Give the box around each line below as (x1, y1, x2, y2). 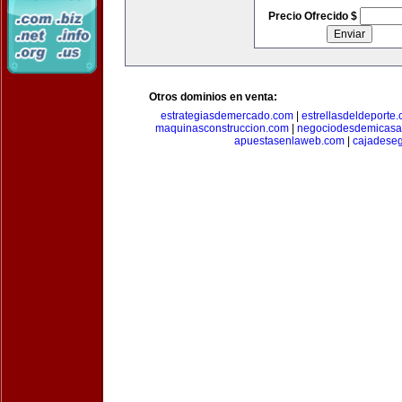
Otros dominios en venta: (149, 91, 277, 103)
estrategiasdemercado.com (160, 109, 293, 122)
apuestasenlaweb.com (234, 135, 345, 147)
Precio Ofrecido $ (267, 10, 360, 22)
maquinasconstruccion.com (155, 122, 289, 135)
